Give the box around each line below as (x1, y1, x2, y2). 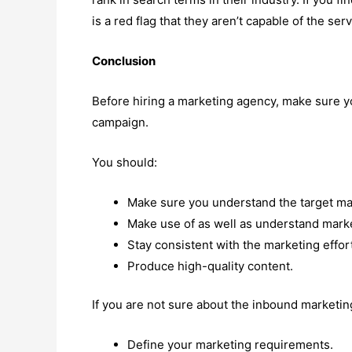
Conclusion (92, 53, 156, 68)
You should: (92, 154, 157, 170)
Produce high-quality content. (127, 258, 293, 273)
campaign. (92, 114, 148, 130)
